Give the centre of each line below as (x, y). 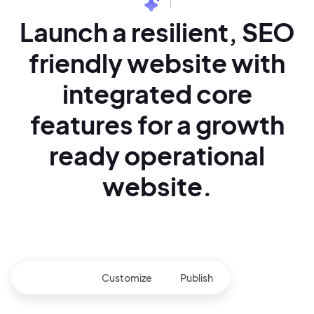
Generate (51, 277)
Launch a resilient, (130, 32)
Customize (127, 277)
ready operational (157, 155)
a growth (230, 124)
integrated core (157, 93)
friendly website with (157, 62)
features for (103, 124)
